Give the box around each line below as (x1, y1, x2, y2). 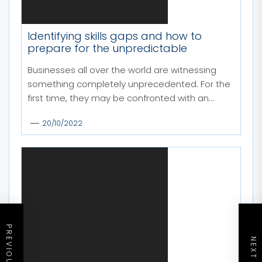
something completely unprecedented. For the (27, 77, 230, 90)
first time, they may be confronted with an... (27, 91, 214, 104)
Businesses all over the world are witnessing (27, 63, 216, 76)
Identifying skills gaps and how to (27, 28, 202, 43)
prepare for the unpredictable (27, 40, 187, 56)
